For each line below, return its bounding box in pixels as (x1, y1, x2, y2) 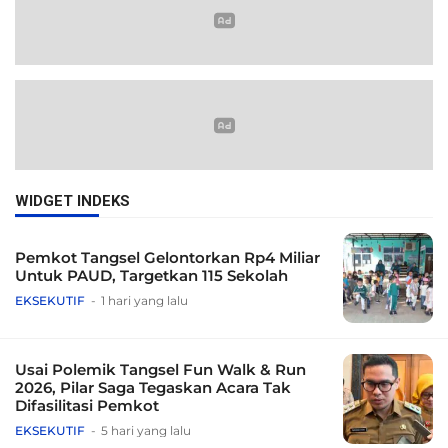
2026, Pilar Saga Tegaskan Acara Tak (15, 378, 291, 398)
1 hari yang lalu (101, 293, 188, 309)
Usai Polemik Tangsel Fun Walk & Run (15, 360, 306, 380)
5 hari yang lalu (101, 423, 191, 439)
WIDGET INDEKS (15, 192, 130, 211)
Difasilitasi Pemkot (15, 396, 159, 416)
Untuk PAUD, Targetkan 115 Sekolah (15, 266, 288, 286)
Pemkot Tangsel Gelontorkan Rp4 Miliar (15, 248, 320, 268)
